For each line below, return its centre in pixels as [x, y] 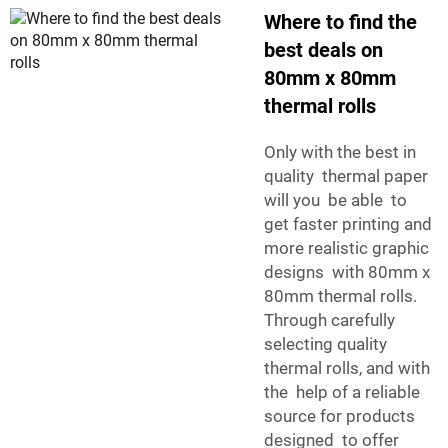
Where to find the [340, 22]
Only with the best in [340, 152]
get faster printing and [348, 224]
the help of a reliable [342, 392]
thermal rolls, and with [349, 368]
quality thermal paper [346, 176]
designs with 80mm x [347, 272]
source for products [339, 416]
